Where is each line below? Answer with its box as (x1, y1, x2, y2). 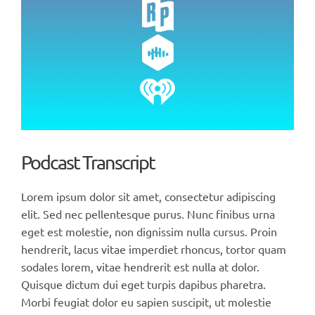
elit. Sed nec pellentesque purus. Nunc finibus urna (20, 206, 275, 221)
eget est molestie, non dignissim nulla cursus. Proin (20, 224, 277, 238)
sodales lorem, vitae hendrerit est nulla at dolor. (20, 259, 259, 274)
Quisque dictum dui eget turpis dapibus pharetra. (20, 276, 266, 291)
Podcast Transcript (20, 150, 155, 174)
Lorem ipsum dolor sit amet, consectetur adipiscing (20, 188, 276, 203)
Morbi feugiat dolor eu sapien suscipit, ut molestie (20, 294, 271, 309)
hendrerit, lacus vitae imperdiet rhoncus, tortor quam (20, 241, 286, 256)
